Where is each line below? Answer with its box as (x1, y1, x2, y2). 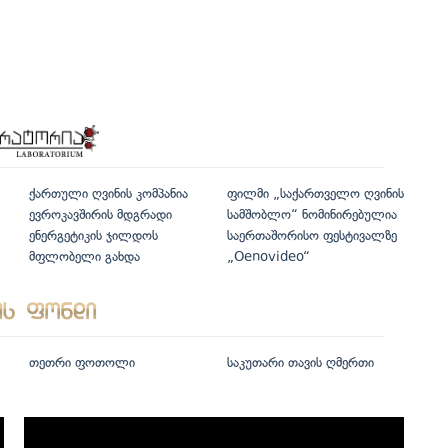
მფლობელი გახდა (29, 249, 140, 265)
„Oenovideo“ (226, 249, 310, 265)
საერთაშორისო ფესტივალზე (226, 228, 397, 244)
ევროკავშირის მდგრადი (29, 207, 172, 223)
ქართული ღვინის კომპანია (29, 186, 188, 202)
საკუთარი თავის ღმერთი (226, 355, 374, 371)
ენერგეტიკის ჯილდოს (29, 228, 158, 244)
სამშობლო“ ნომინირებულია (226, 207, 397, 223)
